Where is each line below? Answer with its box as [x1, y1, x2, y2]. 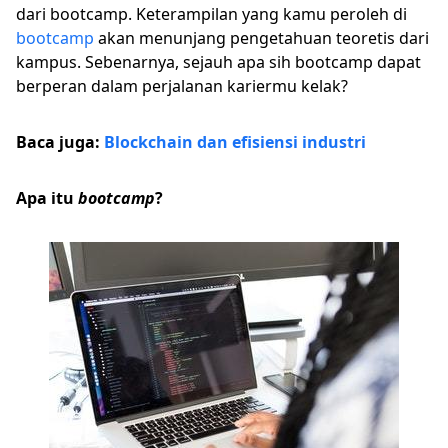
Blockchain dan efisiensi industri [104, 131, 366, 153]
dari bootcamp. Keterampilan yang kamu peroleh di [16, 3, 407, 25]
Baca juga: [16, 131, 104, 153]
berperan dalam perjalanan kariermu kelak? [16, 75, 348, 97]
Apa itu [16, 187, 78, 209]
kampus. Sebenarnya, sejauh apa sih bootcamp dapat [16, 51, 421, 73]
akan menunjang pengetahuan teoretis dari [94, 27, 429, 49]
